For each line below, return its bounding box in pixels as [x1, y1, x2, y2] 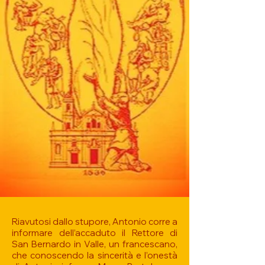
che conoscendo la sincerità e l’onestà [12, 250, 177, 261]
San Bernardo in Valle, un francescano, [12, 238, 177, 250]
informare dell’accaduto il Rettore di [12, 227, 177, 238]
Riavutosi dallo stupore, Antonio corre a [12, 216, 177, 227]
